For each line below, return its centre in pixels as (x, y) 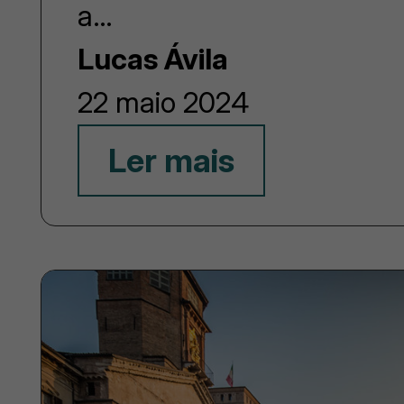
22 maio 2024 (164, 102)
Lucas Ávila (153, 59)
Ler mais (172, 160)
